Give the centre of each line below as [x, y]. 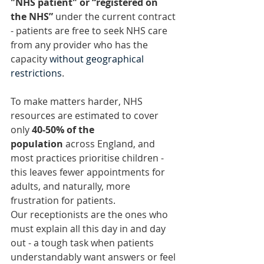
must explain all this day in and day [89, 228]
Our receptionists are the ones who [90, 214]
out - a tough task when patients [83, 242]
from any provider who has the [80, 44]
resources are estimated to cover [86, 115]
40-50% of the [64, 129]
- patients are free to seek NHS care [90, 30]
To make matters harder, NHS [78, 101]
